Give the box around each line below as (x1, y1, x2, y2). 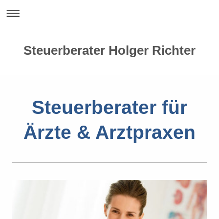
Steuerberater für (32, 97, 187, 118)
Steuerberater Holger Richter (23, 43, 196, 58)
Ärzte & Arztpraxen (23, 122, 196, 143)
